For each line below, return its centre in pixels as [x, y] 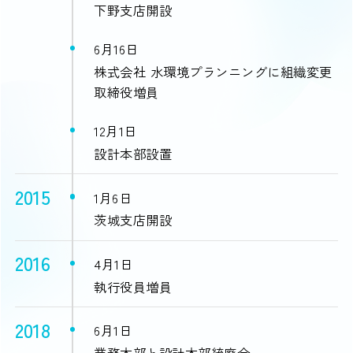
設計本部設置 [133, 153]
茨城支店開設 [133, 220]
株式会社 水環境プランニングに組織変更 [213, 71]
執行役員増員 [133, 286]
